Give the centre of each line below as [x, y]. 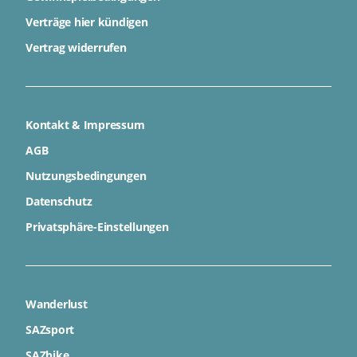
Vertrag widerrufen [76, 48]
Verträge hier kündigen [87, 22]
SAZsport [50, 330]
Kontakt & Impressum [85, 125]
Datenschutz [59, 202]
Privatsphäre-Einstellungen [97, 227]
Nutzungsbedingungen [86, 176]
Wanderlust [57, 304]
